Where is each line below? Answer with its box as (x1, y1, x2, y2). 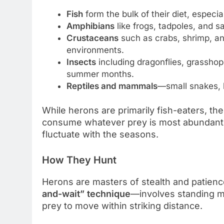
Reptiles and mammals (66, 80, 157, 91)
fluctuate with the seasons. (42, 129, 158, 140)
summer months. (66, 68, 134, 79)
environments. (66, 44, 124, 55)
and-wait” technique (42, 188, 130, 199)
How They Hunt (42, 154, 116, 166)
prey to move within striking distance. (42, 200, 202, 211)
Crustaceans (66, 32, 118, 43)
